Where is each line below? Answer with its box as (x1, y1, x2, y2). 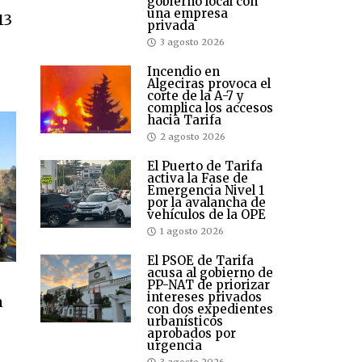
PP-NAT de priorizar (147, 277, 270, 293)
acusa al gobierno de (147, 265, 273, 281)
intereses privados (147, 289, 262, 305)
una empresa (147, 6, 228, 22)
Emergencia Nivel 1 (147, 183, 264, 199)
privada (147, 18, 195, 34)
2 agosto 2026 (160, 131, 225, 143)
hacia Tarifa (147, 112, 221, 128)
